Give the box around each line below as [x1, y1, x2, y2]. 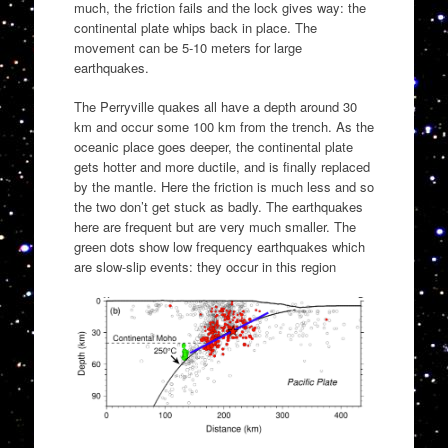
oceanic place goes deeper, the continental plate [73, 137, 353, 156]
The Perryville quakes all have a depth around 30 [73, 97, 357, 116]
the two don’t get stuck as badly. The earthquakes [73, 197, 363, 216]
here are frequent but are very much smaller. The [73, 217, 356, 236]
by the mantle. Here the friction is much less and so [73, 177, 374, 196]
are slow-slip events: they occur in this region [73, 257, 336, 276]
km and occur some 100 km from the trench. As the [73, 117, 374, 136]
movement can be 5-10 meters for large [73, 37, 302, 57]
